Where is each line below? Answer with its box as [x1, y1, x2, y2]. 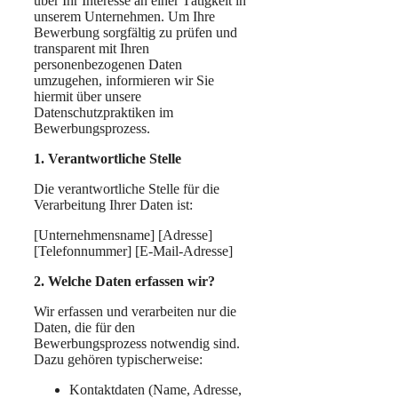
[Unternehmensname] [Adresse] [34, 227, 212, 243]
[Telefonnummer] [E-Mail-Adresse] [34, 243, 233, 259]
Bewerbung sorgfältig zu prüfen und [34, 24, 237, 40]
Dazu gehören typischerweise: [34, 351, 203, 367]
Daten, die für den [34, 319, 135, 335]
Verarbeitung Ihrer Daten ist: [34, 196, 193, 212]
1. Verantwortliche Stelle [34, 150, 181, 166]
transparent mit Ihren [34, 40, 149, 56]
